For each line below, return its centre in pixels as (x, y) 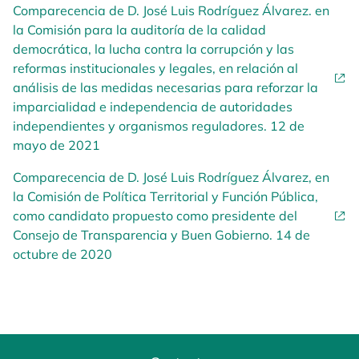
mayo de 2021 (56, 145)
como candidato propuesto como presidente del (155, 216)
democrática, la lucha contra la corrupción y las (153, 49)
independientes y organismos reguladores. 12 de (159, 126)
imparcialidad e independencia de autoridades (153, 107)
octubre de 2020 (63, 254)
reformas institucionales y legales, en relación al (155, 68)
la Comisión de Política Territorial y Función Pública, (165, 196)
